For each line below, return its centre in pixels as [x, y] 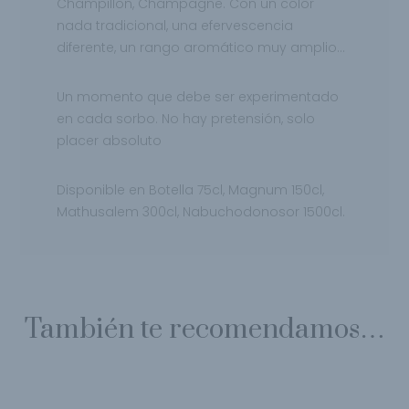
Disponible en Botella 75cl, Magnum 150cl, [191, 190]
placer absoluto [110, 141]
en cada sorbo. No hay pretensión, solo [186, 119]
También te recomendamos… [204, 330]
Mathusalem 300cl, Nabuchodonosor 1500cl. [201, 212]
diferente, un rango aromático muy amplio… [201, 48]
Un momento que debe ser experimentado [198, 97]
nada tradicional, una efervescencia [175, 26]
